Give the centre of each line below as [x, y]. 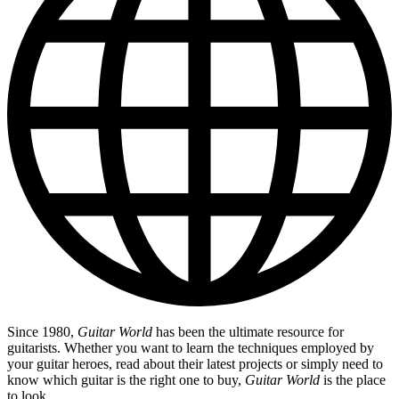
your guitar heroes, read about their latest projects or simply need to [195, 364]
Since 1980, [42, 332]
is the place [353, 380]
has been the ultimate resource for [248, 332]
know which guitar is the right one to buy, [126, 380]
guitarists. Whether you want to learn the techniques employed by [191, 348]
